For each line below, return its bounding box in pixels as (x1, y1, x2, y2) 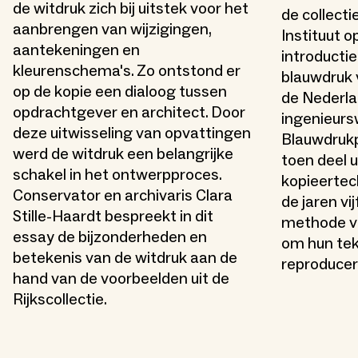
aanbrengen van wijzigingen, (13, 19, 211, 41)
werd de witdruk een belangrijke (13, 144, 233, 165)
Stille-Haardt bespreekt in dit (13, 206, 213, 228)
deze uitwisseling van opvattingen (13, 123, 251, 145)
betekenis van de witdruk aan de (13, 248, 237, 269)
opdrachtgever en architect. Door (13, 102, 245, 124)
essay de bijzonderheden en (13, 227, 207, 249)
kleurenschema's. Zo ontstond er (13, 61, 241, 82)
